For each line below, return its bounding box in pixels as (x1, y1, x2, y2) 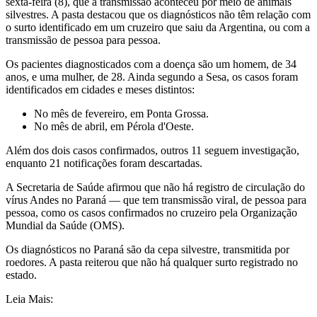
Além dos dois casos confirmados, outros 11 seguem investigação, (6, 144, 299, 157)
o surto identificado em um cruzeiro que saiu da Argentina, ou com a (6, 21, 310, 34)
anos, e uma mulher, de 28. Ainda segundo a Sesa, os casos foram (6, 71, 298, 83)
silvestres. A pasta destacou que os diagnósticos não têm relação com (6, 8, 311, 21)
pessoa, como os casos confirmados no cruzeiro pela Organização (6, 207, 297, 219)
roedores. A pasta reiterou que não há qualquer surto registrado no (6, 256, 298, 269)
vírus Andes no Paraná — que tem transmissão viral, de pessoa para (6, 194, 306, 207)
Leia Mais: (6, 293, 53, 306)
